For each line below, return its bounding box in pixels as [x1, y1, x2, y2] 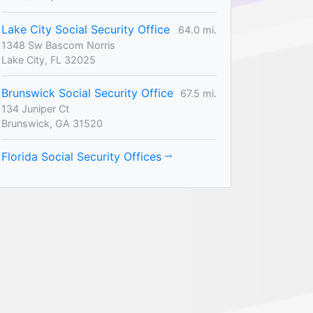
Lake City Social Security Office [1, 22, 170, 36]
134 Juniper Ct [1, 103, 69, 115]
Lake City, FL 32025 [1, 54, 96, 66]
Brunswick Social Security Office [1, 86, 173, 100]
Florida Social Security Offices [1, 150, 165, 163]
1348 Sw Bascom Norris [1, 39, 115, 51]
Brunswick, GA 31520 [1, 117, 103, 129]
